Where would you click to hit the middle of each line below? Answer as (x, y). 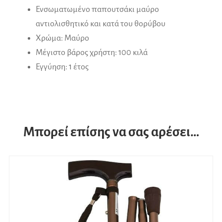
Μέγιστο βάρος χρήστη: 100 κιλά (92, 53)
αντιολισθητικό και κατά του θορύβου (101, 24)
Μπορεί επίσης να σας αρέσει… (111, 132)
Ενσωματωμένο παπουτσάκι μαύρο (97, 10)
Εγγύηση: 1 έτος (62, 67)
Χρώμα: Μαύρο (62, 38)
